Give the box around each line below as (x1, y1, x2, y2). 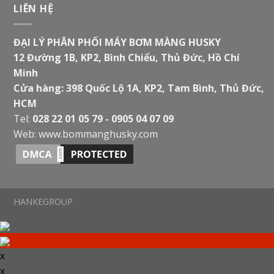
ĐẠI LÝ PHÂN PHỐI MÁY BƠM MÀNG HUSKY (13, 35, 221, 49)
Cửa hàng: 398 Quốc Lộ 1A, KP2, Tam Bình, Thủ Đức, (13, 81, 264, 95)
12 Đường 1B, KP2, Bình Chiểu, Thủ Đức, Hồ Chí (13, 51, 240, 64)
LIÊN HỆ (13, 2, 54, 16)
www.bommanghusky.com (39, 127, 158, 141)
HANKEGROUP (13, 196, 73, 207)
